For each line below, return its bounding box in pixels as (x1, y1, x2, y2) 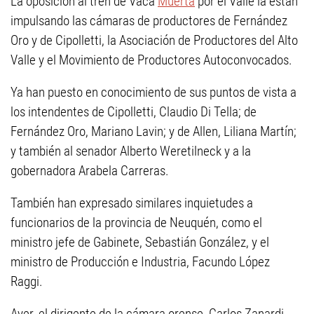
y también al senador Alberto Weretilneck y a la (11, 142, 251, 159)
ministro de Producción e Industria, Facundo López (11, 253, 270, 270)
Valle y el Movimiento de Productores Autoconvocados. (11, 51, 292, 68)
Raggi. (11, 273, 43, 289)
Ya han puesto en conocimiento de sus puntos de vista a (11, 83, 296, 100)
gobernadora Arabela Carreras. (11, 162, 169, 179)
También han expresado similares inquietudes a (11, 194, 253, 211)
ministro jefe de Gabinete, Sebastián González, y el (11, 233, 269, 250)
